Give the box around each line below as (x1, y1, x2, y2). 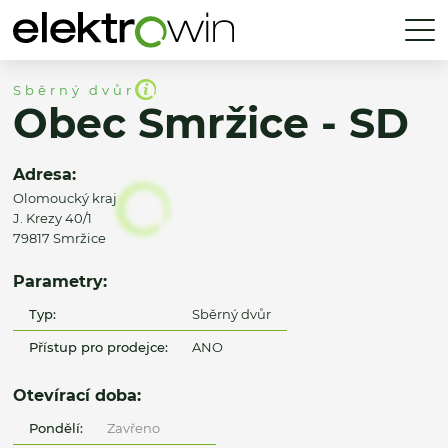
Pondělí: (29, 419, 84, 436)
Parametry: (13, 271, 107, 292)
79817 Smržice (13, 230, 106, 247)
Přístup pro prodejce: (29, 338, 169, 355)
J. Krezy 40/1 (13, 210, 92, 227)
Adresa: (13, 164, 76, 185)
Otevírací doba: (13, 385, 141, 406)
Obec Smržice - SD (13, 99, 409, 149)
